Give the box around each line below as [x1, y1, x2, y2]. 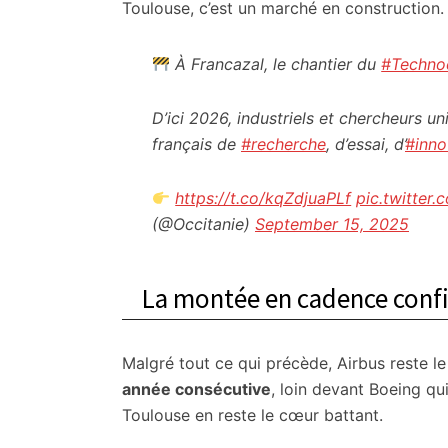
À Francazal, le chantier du [170, 54, 382, 74]
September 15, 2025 [255, 214, 409, 234]
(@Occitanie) [152, 214, 255, 234]
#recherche [241, 134, 326, 154]
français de [152, 134, 241, 154]
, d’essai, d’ [326, 134, 405, 154]
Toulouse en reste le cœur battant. [122, 405, 383, 425]
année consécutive [122, 379, 271, 399]
